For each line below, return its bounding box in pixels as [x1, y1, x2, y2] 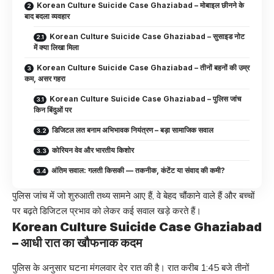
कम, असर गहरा [24, 73, 65, 83]
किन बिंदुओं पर [34, 105, 72, 114]
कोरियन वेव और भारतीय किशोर [52, 145, 134, 155]
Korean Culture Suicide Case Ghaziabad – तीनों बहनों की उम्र [37, 62, 250, 72]
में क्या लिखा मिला [34, 42, 79, 52]
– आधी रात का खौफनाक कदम [12, 235, 142, 250]
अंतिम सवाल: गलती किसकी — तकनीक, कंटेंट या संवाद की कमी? [51, 165, 225, 175]
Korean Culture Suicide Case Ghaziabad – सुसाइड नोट [50, 31, 245, 41]
